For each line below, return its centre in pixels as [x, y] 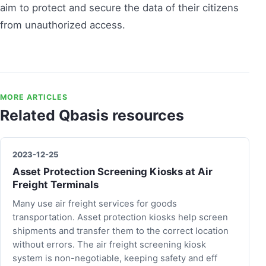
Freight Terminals [56, 184]
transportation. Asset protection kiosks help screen [120, 217]
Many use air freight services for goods [95, 203]
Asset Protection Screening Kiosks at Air [113, 171]
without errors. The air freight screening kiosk [109, 244]
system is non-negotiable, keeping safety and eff [115, 258]
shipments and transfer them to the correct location [121, 231]
